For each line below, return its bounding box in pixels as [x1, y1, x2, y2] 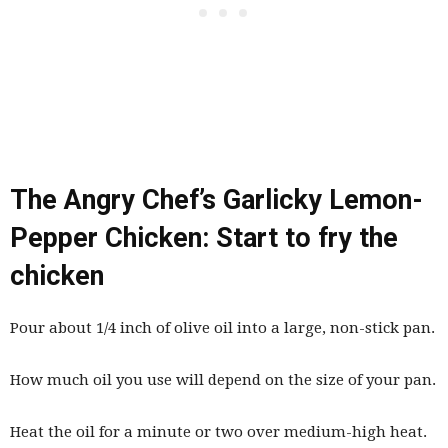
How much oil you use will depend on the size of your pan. [10, 371, 436, 390]
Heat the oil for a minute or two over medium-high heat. [10, 423, 427, 442]
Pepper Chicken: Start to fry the [10, 222, 398, 255]
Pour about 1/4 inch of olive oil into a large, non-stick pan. [10, 319, 435, 338]
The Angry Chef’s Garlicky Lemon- [10, 184, 423, 217]
